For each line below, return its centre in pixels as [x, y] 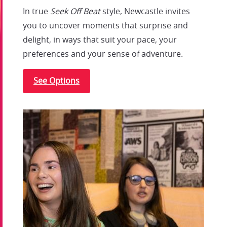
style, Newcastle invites [145, 11]
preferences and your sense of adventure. [104, 54]
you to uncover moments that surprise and [105, 26]
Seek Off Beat [75, 11]
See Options [56, 81]
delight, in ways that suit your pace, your [100, 40]
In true [36, 11]
